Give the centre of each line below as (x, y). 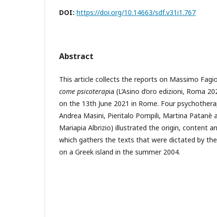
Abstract (76, 56)
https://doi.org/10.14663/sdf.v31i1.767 (136, 12)
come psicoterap (84, 91)
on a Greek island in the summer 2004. (120, 152)
